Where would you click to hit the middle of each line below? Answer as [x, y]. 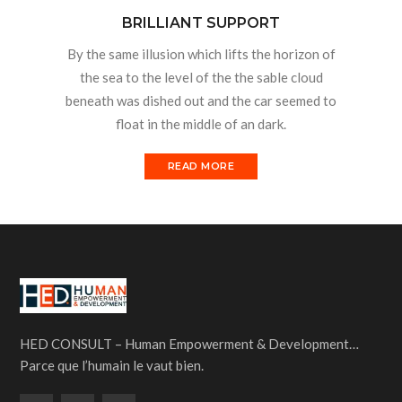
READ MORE [201, 166]
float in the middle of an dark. [201, 124]
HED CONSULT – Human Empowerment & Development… [190, 344]
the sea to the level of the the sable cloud [201, 78]
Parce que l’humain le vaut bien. [112, 366]
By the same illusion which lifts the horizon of [201, 54]
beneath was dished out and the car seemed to [201, 101]
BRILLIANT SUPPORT [201, 23]
